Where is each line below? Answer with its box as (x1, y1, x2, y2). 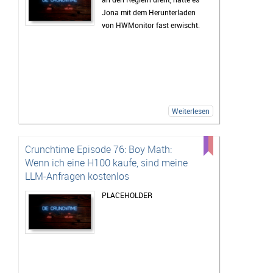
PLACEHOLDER (102, 190, 152, 200)
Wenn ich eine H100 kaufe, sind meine (25, 155, 188, 169)
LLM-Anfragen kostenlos (25, 169, 129, 183)
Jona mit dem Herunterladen (102, 7, 196, 17)
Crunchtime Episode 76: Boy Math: (25, 142, 172, 156)
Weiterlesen (172, 105, 210, 116)
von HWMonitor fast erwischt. (102, 19, 200, 30)
